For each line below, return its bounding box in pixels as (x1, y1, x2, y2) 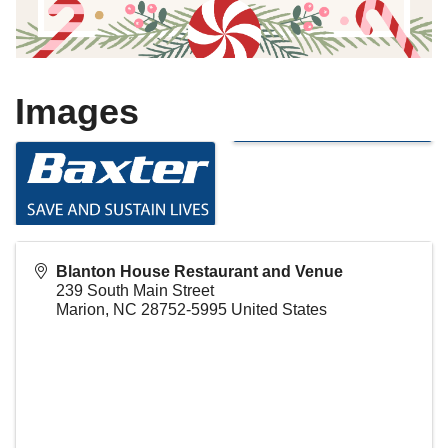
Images (15, 90, 139, 132)
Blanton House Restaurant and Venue (56, 263, 343, 281)
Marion (56, 301, 105, 319)
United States (231, 301, 327, 319)
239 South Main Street (56, 282, 214, 300)
